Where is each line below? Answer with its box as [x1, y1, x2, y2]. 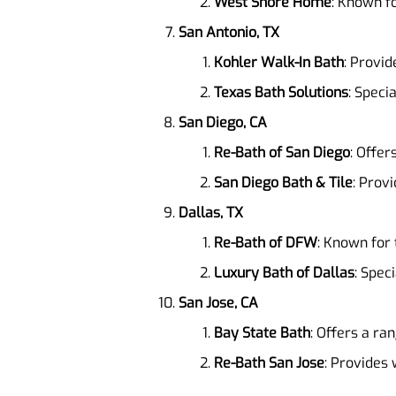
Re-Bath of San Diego [214, 142, 350, 162]
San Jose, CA [179, 293, 258, 312]
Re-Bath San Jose [214, 353, 324, 372]
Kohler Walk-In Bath [214, 52, 344, 72]
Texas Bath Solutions [214, 82, 348, 102]
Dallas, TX [179, 202, 243, 222]
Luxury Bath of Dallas [214, 263, 354, 282]
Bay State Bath [214, 323, 310, 342]
